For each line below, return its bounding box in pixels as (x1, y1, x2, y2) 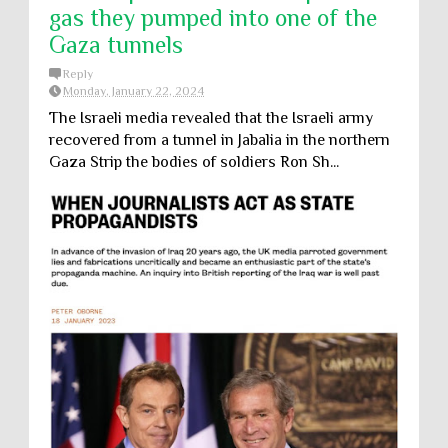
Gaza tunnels (49, 31, 183, 58)
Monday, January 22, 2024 (63, 84, 204, 98)
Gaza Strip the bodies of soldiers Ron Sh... (49, 153, 339, 171)
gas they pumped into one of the (49, 4, 377, 31)
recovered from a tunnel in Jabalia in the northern (49, 131, 390, 149)
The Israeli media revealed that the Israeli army (49, 109, 373, 127)
